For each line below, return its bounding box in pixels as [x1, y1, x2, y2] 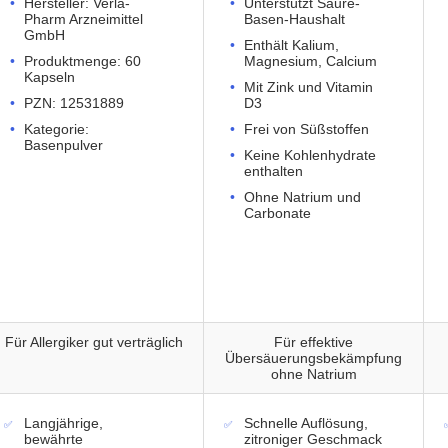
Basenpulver [24, 137, 103, 154]
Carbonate [244, 205, 311, 222]
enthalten [244, 163, 303, 180]
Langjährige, [24, 415, 103, 432]
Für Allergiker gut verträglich [4, 334, 183, 351]
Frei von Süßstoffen [244, 121, 369, 138]
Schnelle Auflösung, [244, 415, 368, 432]
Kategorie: [24, 121, 89, 138]
